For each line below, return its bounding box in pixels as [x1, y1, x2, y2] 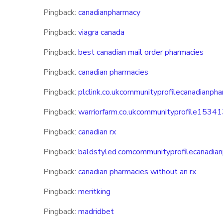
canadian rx [78, 126, 116, 137]
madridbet [78, 206, 114, 217]
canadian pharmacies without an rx [78, 166, 196, 177]
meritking [78, 186, 111, 197]
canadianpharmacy [78, 7, 140, 18]
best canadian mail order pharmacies [78, 47, 204, 58]
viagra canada [78, 27, 124, 38]
